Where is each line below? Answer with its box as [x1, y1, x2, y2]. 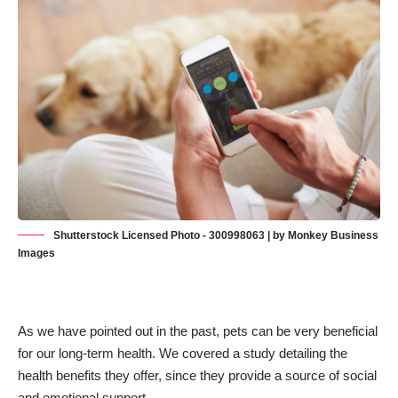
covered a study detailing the [182, 346, 347, 362]
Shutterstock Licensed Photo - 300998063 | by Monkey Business [53, 229, 378, 243]
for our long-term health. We [18, 346, 182, 362]
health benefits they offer [18, 368, 158, 384]
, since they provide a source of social [158, 368, 377, 384]
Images [18, 247, 55, 260]
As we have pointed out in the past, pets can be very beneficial [18, 323, 378, 339]
